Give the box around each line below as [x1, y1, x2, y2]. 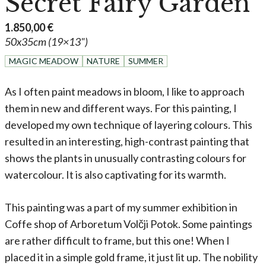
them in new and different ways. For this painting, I [5, 101, 237, 115]
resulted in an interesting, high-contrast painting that [5, 134, 249, 148]
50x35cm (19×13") [5, 34, 88, 48]
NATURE [87, 55, 120, 66]
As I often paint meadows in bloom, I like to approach [5, 84, 245, 98]
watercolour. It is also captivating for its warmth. [5, 167, 226, 181]
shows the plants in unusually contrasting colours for [5, 151, 246, 164]
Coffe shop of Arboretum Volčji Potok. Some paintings [5, 217, 252, 230]
